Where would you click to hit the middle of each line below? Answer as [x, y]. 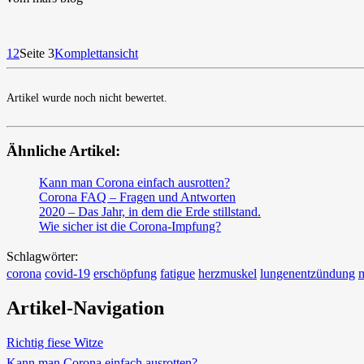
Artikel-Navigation [85, 308]
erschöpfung [125, 274]
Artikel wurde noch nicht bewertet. [87, 97]
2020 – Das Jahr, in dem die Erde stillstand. [150, 212]
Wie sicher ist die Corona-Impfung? [130, 227]
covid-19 [67, 274]
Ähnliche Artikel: [63, 151]
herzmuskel [227, 274]
